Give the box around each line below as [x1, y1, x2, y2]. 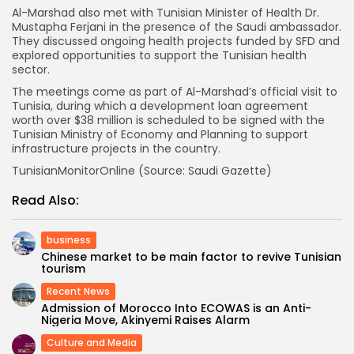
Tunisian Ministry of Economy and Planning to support [12, 126, 308, 142]
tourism [41, 260, 85, 277]
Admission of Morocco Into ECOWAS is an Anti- [41, 299, 311, 316]
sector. [12, 61, 50, 77]
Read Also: [12, 190, 79, 209]
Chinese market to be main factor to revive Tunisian [41, 248, 341, 265]
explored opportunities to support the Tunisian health [12, 47, 307, 63]
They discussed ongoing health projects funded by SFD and [12, 32, 340, 49]
